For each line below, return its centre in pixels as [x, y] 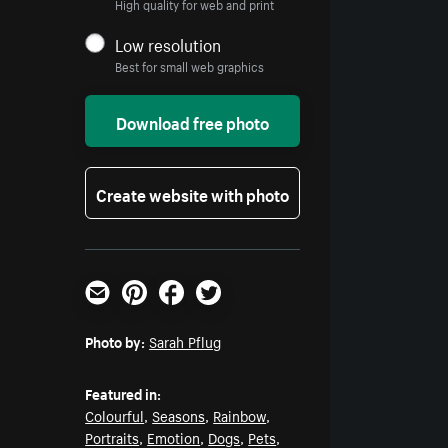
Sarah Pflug [185, 341]
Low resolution [168, 43]
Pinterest [154, 312]
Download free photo [193, 121]
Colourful [115, 415]
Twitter [221, 312]
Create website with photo [193, 193]
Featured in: [123, 393]
